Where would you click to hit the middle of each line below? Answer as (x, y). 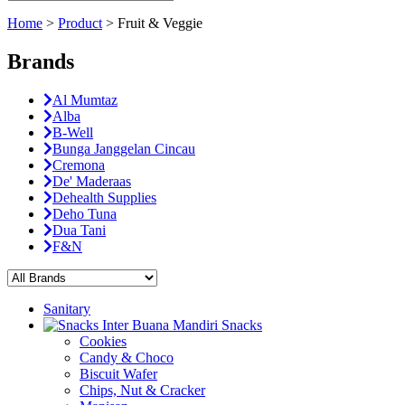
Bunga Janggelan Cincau (124, 148)
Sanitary (67, 308)
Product (80, 23)
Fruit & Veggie (160, 23)
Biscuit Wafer (118, 373)
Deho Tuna (85, 213)
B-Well (73, 132)
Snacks (242, 325)
